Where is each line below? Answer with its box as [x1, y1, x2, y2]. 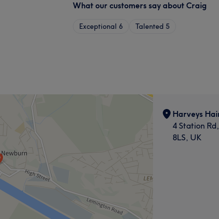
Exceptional [79, 22, 117, 31]
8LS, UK [172, 132, 201, 142]
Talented [135, 22, 164, 31]
